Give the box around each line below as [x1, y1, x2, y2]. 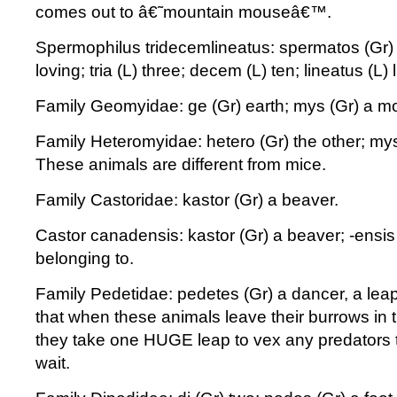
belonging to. [35, 249, 134, 268]
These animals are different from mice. [35, 155, 326, 174]
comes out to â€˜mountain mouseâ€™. [35, 3, 331, 21]
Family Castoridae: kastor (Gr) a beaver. [35, 191, 339, 209]
